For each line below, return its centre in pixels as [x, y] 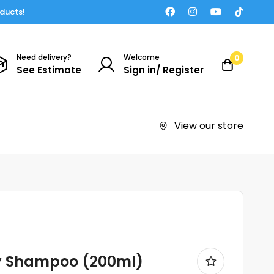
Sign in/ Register [164, 70]
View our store [209, 125]
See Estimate [49, 70]
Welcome [142, 57]
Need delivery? [44, 57]
